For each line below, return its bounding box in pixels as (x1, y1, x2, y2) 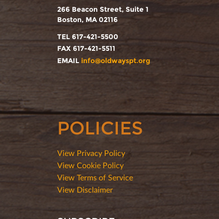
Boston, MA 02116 (57, 15, 118, 24)
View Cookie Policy (57, 160, 124, 170)
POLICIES (57, 116, 143, 139)
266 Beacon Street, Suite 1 (57, 4, 149, 14)
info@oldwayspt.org (81, 56, 150, 65)
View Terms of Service (57, 172, 133, 182)
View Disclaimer (57, 184, 113, 194)
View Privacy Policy (57, 148, 125, 157)
